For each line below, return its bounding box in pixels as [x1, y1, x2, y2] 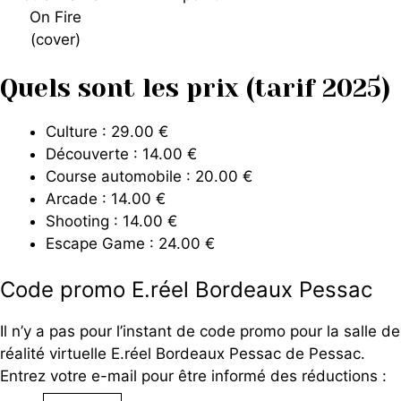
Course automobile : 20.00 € [46, 166, 252, 185]
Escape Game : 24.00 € [46, 234, 215, 252]
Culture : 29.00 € [46, 122, 168, 141]
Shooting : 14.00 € [46, 211, 177, 230]
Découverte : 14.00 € [46, 144, 197, 163]
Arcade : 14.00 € [46, 189, 166, 208]
